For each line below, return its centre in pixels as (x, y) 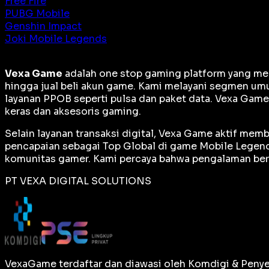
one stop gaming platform (162, 73)
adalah (81, 73)
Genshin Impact (43, 26)
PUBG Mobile (37, 13)
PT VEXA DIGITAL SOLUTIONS (78, 181)
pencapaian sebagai (54, 146)
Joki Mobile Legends (56, 38)
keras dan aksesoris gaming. (73, 111)
